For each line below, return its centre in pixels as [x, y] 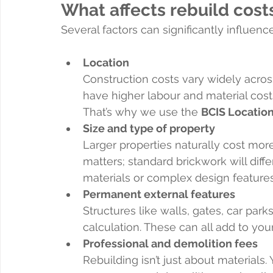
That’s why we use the [142, 112]
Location [106, 62]
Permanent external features [159, 194]
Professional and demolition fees [170, 243]
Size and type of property [149, 128]
